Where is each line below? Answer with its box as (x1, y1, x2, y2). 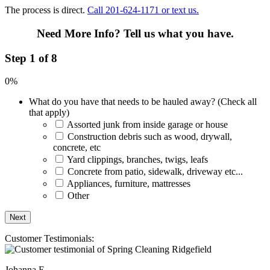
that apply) (29, 107, 69, 118)
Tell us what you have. (123, 27, 234, 40)
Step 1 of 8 (5, 51, 57, 64)
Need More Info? (36, 27, 124, 40)
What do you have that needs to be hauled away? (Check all (29, 96, 257, 107)
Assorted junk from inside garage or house (67, 119, 228, 130)
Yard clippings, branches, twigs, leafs (67, 154, 208, 165)
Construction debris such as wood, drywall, (67, 131, 232, 142)
